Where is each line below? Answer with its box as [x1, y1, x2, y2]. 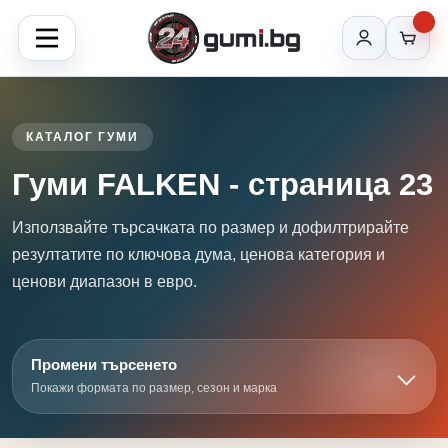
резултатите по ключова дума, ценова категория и [12, 246, 385, 263]
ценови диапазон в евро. [12, 273, 197, 290]
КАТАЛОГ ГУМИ [26, 130, 140, 144]
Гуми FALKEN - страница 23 [12, 167, 433, 202]
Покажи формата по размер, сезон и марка [31, 381, 277, 395]
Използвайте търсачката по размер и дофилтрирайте [12, 219, 409, 236]
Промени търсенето [31, 356, 177, 373]
